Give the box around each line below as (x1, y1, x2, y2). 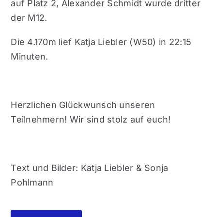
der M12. (11, 13, 47, 23)
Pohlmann (11, 177, 54, 187)
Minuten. (11, 51, 48, 62)
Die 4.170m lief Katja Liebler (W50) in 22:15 (11, 37, 192, 47)
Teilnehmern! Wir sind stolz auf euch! (11, 114, 171, 124)
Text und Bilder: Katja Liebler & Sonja (11, 163, 169, 173)
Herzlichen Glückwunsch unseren (11, 100, 155, 110)
